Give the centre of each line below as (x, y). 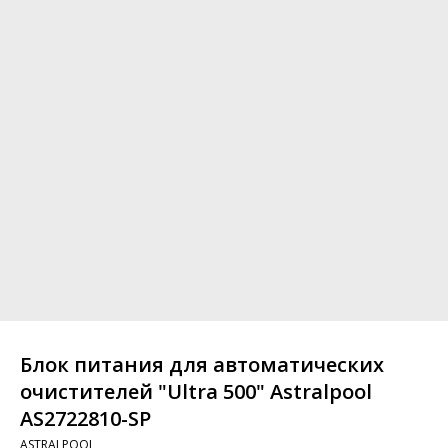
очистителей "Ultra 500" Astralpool (196, 392)
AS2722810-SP (85, 419)
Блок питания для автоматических (202, 365)
